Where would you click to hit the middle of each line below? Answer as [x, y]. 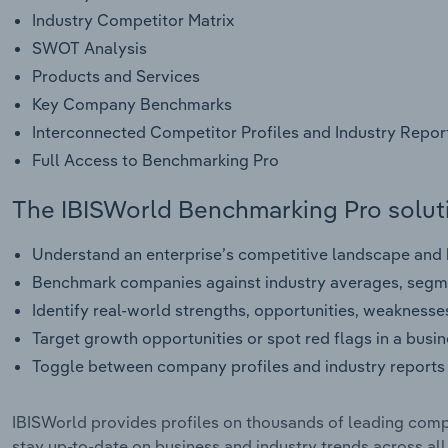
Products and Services [116, 75]
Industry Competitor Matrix [133, 19]
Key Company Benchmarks [132, 103]
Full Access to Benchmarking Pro [155, 159]
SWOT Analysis [89, 47]
